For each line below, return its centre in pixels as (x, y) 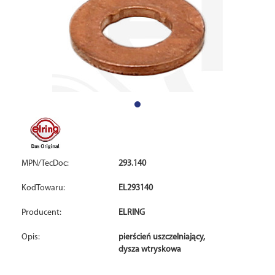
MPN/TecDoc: (45, 164)
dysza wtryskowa (150, 250)
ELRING (132, 213)
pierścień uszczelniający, (162, 237)
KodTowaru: (43, 188)
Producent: (41, 213)
